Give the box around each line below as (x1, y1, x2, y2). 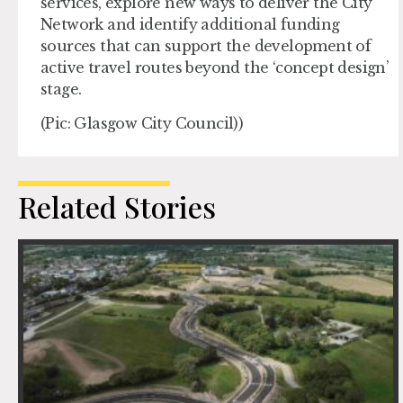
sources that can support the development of (40, 36, 372, 55)
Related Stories (18, 187, 216, 227)
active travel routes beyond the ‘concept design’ (40, 58, 390, 76)
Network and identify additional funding (40, 14, 340, 33)
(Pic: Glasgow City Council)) (40, 114, 244, 133)
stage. (40, 79, 82, 98)
